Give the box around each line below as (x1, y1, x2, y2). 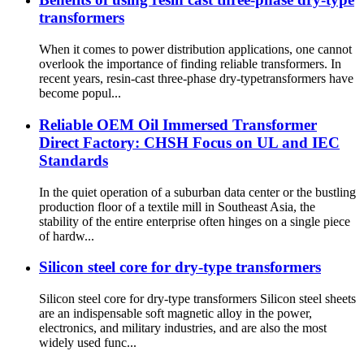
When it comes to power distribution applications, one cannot (39, 42, 352, 57)
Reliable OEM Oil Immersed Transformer (39, 115, 317, 133)
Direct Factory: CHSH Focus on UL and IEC (39, 133, 340, 151)
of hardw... (39, 228, 94, 243)
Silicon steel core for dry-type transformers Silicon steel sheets (39, 291, 356, 305)
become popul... (39, 86, 121, 101)
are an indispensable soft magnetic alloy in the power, (39, 305, 312, 320)
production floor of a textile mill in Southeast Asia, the (39, 199, 315, 214)
